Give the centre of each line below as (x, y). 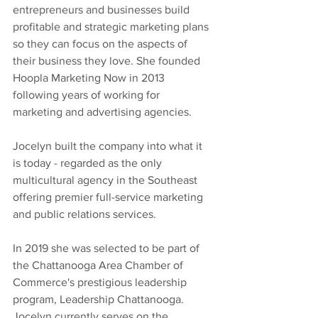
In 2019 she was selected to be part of (108, 248)
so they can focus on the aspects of (102, 43)
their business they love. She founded (108, 60)
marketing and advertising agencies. (102, 111)
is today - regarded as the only (89, 163)
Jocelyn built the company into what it (109, 146)
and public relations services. (84, 214)
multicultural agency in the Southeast (106, 180)
